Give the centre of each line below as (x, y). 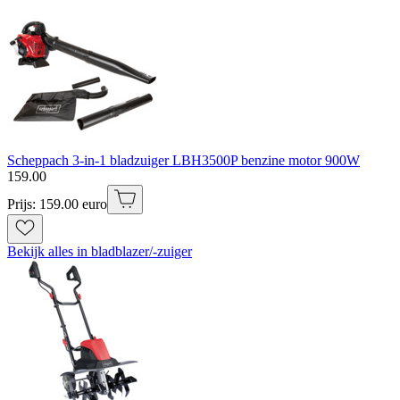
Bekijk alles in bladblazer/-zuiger (100, 251)
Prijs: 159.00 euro (57, 204)
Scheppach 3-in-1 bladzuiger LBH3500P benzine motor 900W (183, 160)
